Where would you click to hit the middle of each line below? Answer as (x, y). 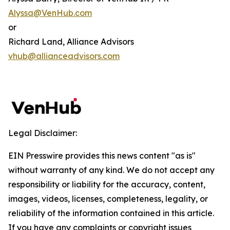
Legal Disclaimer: (43, 133)
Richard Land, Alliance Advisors (71, 42)
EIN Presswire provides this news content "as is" (102, 156)
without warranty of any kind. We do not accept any (111, 170)
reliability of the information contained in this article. (111, 213)
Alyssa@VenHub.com (50, 13)
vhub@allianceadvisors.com (64, 56)
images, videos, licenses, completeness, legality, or (108, 199)
